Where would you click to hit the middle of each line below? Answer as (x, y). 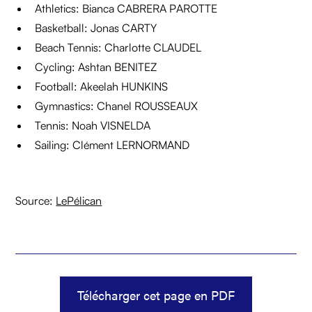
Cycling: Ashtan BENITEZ (96, 67)
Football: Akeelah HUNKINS (102, 87)
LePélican (79, 201)
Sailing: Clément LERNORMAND (112, 145)
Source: (36, 201)
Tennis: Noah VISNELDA (93, 126)
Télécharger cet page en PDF (156, 295)
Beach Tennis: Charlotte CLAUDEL (118, 48)
